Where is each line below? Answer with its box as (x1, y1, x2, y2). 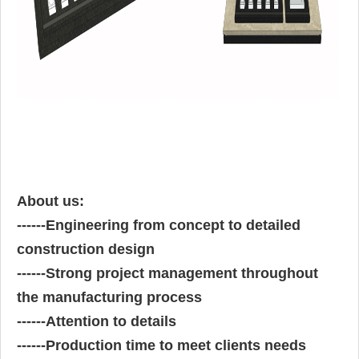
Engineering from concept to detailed (46, 217, 301, 234)
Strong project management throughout (46, 265, 318, 282)
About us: (17, 193, 84, 210)
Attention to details (46, 313, 176, 330)
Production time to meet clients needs (46, 337, 306, 354)
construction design (17, 241, 155, 258)
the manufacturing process (17, 289, 202, 306)
